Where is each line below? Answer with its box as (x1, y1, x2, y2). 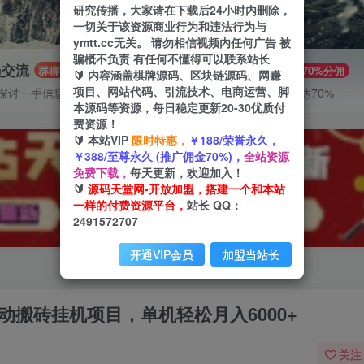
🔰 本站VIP (73, 131, 132, 148)
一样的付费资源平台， (73, 196, 187, 213)
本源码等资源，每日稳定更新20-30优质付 (73, 98, 285, 115)
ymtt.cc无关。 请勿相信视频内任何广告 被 (73, 33, 291, 50)
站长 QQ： (187, 196, 242, 213)
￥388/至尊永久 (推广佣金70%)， (73, 147, 244, 164)
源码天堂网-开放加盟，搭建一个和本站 (88, 180, 285, 197)
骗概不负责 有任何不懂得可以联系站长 (73, 50, 270, 67)
